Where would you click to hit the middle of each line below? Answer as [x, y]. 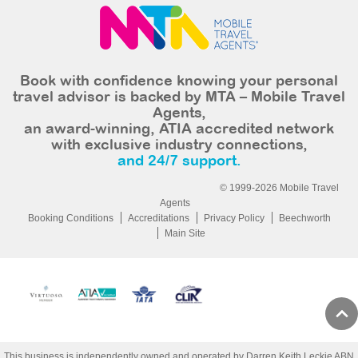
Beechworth [304, 218]
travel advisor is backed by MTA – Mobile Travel [179, 98]
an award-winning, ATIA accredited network [179, 130]
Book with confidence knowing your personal [179, 82]
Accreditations [158, 218]
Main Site [185, 233]
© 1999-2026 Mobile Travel [279, 188]
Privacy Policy [234, 218]
